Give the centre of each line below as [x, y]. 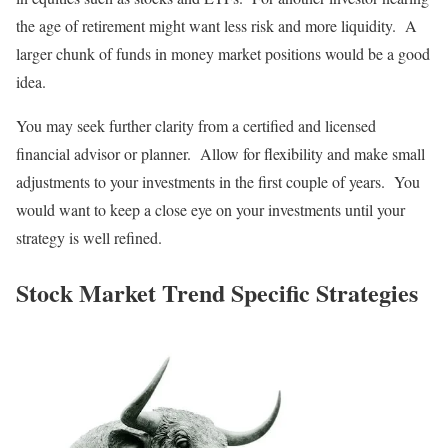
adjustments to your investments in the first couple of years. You [218, 181]
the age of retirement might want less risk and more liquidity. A [216, 25]
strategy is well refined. [89, 237]
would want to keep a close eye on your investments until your [210, 209]
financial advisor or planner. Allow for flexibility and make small [220, 153]
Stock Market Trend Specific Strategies [217, 292]
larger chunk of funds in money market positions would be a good [223, 53]
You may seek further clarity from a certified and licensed [196, 125]
